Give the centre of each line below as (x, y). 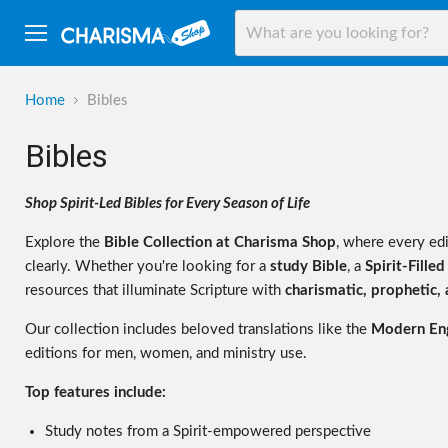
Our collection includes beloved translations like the (198, 329)
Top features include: (95, 392)
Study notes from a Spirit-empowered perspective (208, 431)
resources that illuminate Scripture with (155, 290)
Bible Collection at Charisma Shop (220, 242)
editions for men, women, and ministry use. (166, 353)
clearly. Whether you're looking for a (147, 266)
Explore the (64, 242)
